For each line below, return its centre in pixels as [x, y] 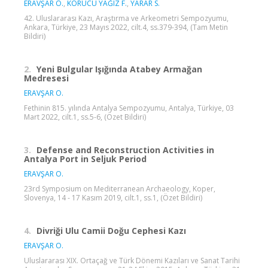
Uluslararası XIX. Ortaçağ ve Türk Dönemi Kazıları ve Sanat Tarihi [132, 260]
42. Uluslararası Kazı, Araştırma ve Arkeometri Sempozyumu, [126, 18]
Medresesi [46, 78]
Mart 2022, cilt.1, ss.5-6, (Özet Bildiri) [85, 117]
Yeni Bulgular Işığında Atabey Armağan [119, 69]
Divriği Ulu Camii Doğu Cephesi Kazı [111, 230]
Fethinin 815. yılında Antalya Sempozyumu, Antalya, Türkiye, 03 [129, 108]
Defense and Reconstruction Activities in [125, 150]
